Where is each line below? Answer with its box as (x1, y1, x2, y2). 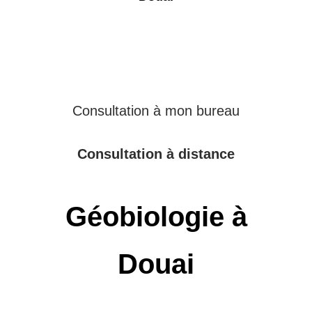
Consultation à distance (77, 146, 235, 162)
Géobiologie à (65, 201, 247, 233)
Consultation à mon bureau (72, 103, 240, 119)
